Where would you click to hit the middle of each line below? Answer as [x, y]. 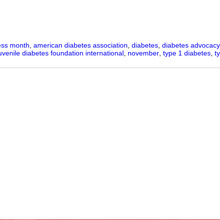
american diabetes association [80, 46]
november [143, 54]
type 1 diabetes [187, 54]
